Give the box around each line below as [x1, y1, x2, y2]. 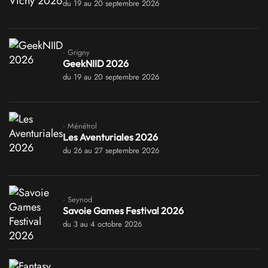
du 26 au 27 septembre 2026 [63, 144, 159, 156]
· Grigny [63, 46, 90, 58]
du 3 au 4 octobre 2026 [63, 218, 142, 230]
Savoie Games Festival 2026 [63, 204, 184, 217]
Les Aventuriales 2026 [63, 130, 158, 143]
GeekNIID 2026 [63, 57, 129, 69]
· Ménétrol [63, 120, 97, 132]
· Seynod [63, 193, 92, 205]
